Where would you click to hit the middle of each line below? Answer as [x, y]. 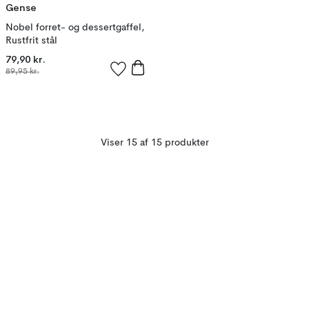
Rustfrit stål [31, 41]
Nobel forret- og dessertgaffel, [75, 28]
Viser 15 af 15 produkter [154, 143]
